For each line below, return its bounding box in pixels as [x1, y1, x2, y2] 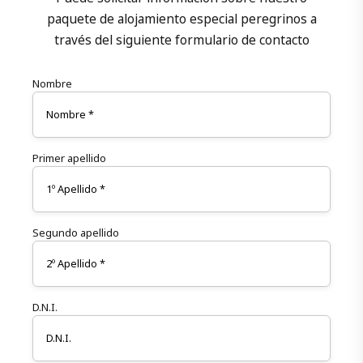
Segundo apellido [32, 224, 119, 240]
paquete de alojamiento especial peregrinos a [46, 11, 317, 28]
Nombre [32, 76, 72, 92]
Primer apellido [32, 150, 106, 165]
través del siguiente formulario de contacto [53, 32, 310, 49]
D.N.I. [32, 299, 58, 314]
